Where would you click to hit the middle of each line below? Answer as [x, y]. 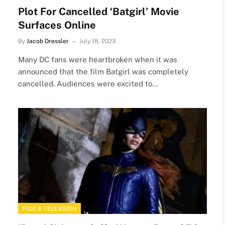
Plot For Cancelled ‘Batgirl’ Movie [99, 11]
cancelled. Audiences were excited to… [88, 83]
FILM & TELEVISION [49, 208]
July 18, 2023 [98, 41]
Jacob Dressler [48, 41]
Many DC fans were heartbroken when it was [98, 59]
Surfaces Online [57, 25]
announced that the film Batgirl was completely [103, 71]
